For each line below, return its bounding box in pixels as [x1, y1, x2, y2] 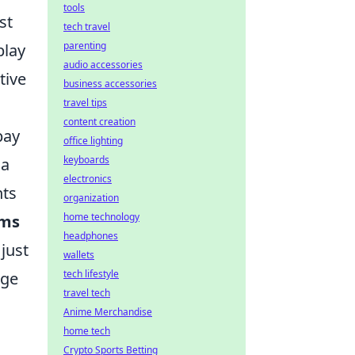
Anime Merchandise [63, 305, 152, 319]
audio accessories [63, 58, 143, 71]
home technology [63, 210, 139, 223]
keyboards [63, 153, 109, 166]
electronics [63, 172, 112, 185]
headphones [63, 229, 118, 242]
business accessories [63, 77, 157, 90]
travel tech [63, 286, 110, 300]
